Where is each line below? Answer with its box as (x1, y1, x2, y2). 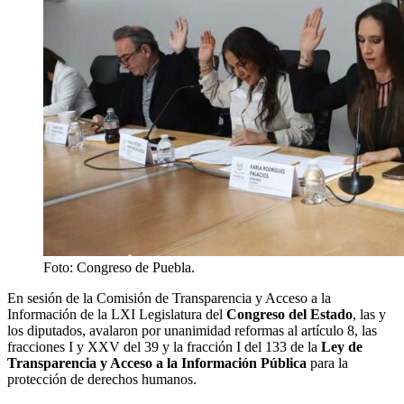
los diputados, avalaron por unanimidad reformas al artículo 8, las (7, 322, 377, 338)
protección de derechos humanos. (7, 371, 197, 387)
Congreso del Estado (226, 306, 353, 322)
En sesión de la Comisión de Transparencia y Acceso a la (7, 289, 331, 306)
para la (310, 354, 348, 371)
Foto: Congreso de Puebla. (43, 259, 195, 275)
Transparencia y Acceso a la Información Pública (7, 354, 310, 371)
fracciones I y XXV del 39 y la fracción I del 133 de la (7, 338, 321, 354)
